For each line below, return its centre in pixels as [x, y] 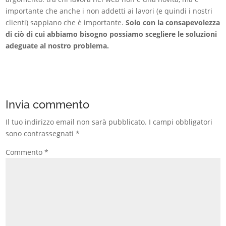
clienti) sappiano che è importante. [66, 23]
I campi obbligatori [181, 122]
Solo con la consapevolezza [173, 23]
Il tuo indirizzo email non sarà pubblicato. [76, 122]
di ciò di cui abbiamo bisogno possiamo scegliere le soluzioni [111, 34]
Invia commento [48, 105]
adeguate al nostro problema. [58, 46]
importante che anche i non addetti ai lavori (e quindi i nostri [109, 11]
